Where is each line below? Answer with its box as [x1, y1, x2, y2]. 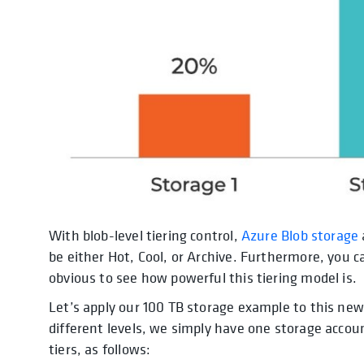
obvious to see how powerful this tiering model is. [49, 267, 357, 287]
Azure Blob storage [240, 225, 359, 245]
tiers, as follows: [49, 339, 151, 358]
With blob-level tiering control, [49, 225, 241, 245]
